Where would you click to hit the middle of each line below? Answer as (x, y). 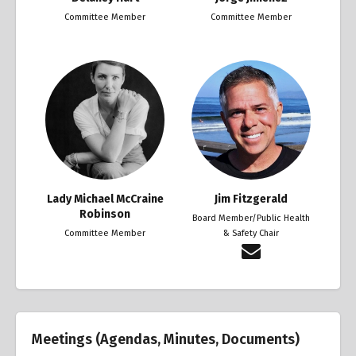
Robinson (105, 215)
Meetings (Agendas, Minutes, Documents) (166, 340)
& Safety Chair (251, 234)
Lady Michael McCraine (105, 199)
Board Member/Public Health (251, 219)
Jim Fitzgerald (251, 199)
